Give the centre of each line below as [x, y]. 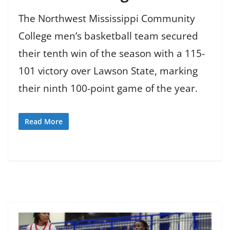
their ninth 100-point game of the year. [108, 89]
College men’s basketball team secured [108, 36]
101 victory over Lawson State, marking [108, 71]
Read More [44, 121]
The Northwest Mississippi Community [107, 19]
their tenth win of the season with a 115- [112, 54]
